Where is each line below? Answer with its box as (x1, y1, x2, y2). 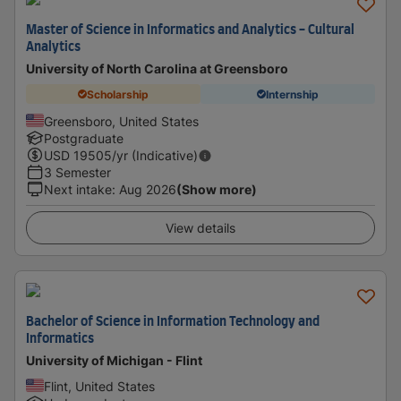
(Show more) (176, 182, 257, 197)
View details (166, 220, 235, 235)
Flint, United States (44, 379, 155, 394)
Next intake (44, 182, 112, 197)
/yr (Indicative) (112, 148, 198, 163)
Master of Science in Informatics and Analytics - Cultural (26, 24, 354, 37)
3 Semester (44, 165, 111, 180)
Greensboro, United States (44, 114, 199, 129)
